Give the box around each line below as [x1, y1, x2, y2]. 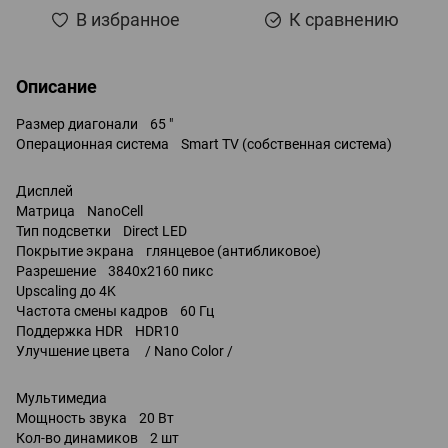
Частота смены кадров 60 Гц [16, 302, 214, 319]
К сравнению [289, 8, 399, 30]
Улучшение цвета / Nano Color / [16, 342, 233, 359]
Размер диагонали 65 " [16, 115, 173, 132]
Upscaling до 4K [16, 282, 128, 299]
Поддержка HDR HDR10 [16, 322, 179, 339]
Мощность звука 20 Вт [16, 409, 174, 426]
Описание [16, 75, 97, 97]
